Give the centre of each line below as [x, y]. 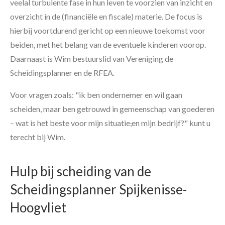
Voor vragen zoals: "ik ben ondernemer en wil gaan [96, 94]
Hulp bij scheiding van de [81, 171]
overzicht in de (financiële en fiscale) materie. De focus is [106, 16]
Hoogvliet [38, 207]
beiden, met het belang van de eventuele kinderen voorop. [108, 44]
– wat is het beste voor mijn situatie [70, 123]
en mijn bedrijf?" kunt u [171, 123]
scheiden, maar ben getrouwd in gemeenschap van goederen [112, 108]
